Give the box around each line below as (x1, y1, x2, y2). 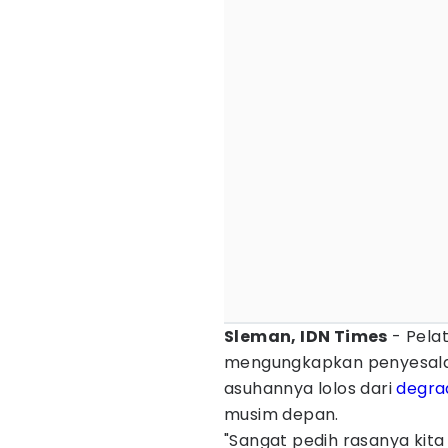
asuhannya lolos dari (224, 377, 397, 400)
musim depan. (224, 403, 339, 426)
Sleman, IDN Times (224, 325, 388, 348)
